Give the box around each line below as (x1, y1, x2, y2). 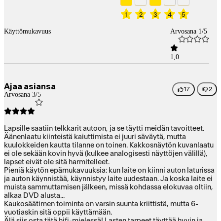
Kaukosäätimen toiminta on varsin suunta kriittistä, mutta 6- (4, 200, 198, 208)
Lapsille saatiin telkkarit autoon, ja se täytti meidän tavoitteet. (4, 124, 204, 132)
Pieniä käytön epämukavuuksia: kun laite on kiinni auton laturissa (4, 166, 215, 174)
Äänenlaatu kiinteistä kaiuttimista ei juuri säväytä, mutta (4, 133, 186, 141)
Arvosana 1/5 (170, 27, 207, 35)
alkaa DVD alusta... (4, 191, 65, 199)
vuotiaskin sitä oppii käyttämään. (4, 208, 112, 216)
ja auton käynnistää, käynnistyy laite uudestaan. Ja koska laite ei (4, 175, 213, 183)
